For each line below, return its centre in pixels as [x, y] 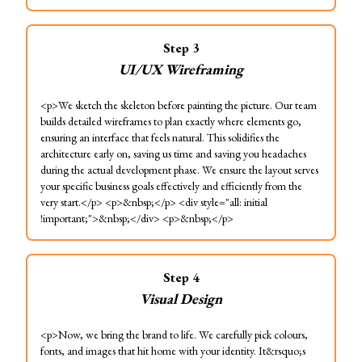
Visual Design [181, 299]
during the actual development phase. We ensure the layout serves [179, 170]
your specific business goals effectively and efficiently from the [171, 186]
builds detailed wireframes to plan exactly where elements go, [171, 121]
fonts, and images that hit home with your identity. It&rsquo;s [173, 351]
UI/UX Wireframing [181, 69]
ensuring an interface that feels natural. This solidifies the [160, 137]
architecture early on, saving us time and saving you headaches [173, 154]
